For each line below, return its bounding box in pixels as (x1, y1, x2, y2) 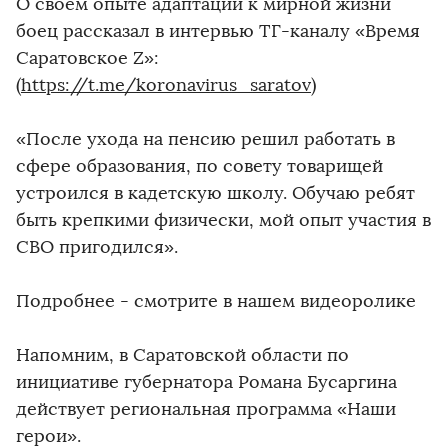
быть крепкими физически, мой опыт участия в (16, 209, 431, 231)
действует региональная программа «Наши (16, 398, 396, 420)
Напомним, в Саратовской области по (16, 344, 349, 366)
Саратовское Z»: (16, 47, 159, 69)
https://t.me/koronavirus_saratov (21, 74, 311, 96)
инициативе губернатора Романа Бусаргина (16, 371, 397, 393)
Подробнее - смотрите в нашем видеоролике (16, 290, 416, 312)
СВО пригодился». (16, 236, 178, 258)
